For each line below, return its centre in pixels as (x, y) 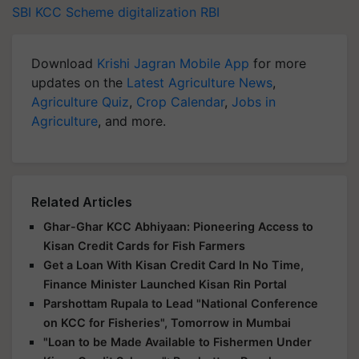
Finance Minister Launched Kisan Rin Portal (165, 284)
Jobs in (254, 102)
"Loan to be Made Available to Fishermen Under (177, 342)
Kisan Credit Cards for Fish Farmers (144, 246)
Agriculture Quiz (80, 102)
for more (278, 63)
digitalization (157, 12)
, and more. (132, 121)
